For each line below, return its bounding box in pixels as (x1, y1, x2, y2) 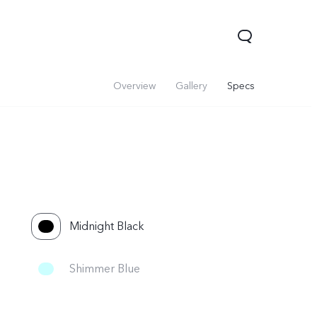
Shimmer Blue (69, 261, 140, 277)
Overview (113, 79, 156, 93)
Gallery (175, 79, 207, 93)
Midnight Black (69, 219, 144, 234)
